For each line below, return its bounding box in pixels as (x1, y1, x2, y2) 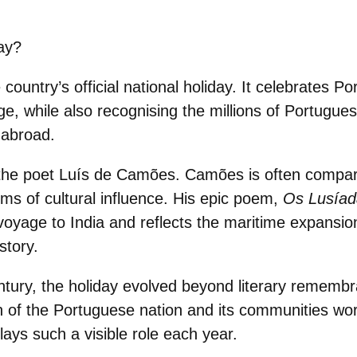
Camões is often (185, 166, 305, 183)
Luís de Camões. (59, 166, 185, 183)
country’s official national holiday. (6, 78, 237, 96)
